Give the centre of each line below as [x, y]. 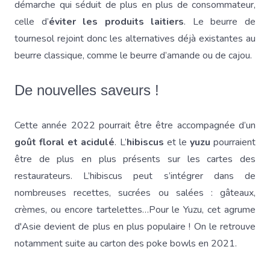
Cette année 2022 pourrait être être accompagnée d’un [135, 125]
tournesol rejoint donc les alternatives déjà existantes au [135, 39]
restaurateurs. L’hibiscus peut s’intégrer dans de [135, 176]
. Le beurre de [220, 22]
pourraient [234, 142]
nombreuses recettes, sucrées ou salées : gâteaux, [135, 193]
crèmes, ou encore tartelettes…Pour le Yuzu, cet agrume [135, 210]
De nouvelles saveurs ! [89, 90]
